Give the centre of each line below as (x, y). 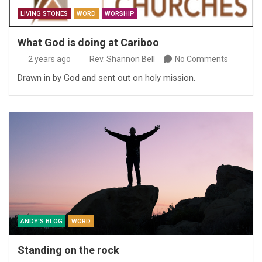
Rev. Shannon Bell (122, 59)
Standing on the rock (70, 250)
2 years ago (49, 59)
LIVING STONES (44, 14)
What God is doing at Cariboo (88, 42)
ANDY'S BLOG (42, 221)
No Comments (201, 59)
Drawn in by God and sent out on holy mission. (106, 78)
